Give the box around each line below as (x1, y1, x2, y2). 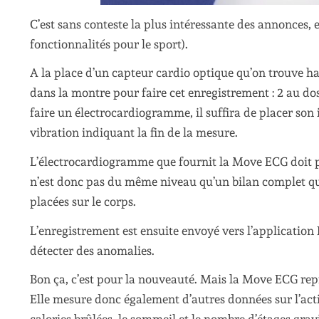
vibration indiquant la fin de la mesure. (30, 125, 238, 140)
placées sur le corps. (30, 194, 136, 209)
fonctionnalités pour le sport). (30, 36, 188, 51)
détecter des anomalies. (30, 243, 155, 258)
